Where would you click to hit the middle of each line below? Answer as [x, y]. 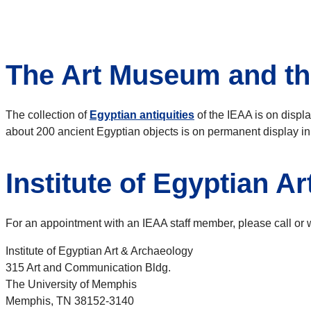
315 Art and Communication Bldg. [88, 268]
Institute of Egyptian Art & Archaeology [99, 251]
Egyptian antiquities [142, 115]
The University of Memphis [71, 285]
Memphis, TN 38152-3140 [70, 301]
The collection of [48, 115]
